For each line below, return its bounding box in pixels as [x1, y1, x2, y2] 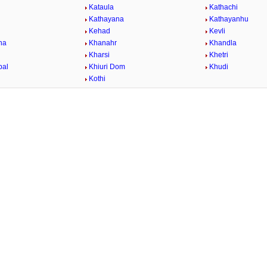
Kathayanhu [209, 15, 249, 23]
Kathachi [209, 3, 238, 11]
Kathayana [89, 15, 125, 23]
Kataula [89, 3, 114, 11]
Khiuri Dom [89, 63, 126, 71]
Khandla [209, 39, 237, 47]
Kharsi [89, 51, 110, 59]
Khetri [209, 51, 228, 59]
